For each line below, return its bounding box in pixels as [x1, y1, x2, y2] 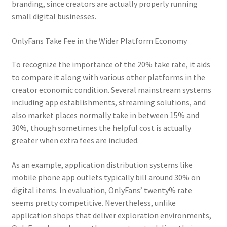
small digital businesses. [11, 11, 96, 21]
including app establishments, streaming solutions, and [11, 97, 206, 108]
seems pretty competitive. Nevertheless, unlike [11, 197, 176, 208]
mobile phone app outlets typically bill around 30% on [11, 172, 200, 182]
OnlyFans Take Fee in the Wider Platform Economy [11, 35, 187, 46]
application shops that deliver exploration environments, [11, 210, 211, 220]
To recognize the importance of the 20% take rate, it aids [11, 59, 210, 70]
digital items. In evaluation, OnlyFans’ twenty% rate [11, 184, 192, 195]
